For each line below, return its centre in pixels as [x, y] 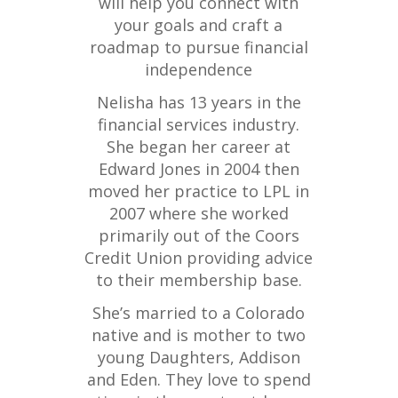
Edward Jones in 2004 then [199, 169]
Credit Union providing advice [199, 258]
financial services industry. [199, 125]
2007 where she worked [199, 214]
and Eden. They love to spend [199, 380]
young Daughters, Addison [199, 358]
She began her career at [199, 147]
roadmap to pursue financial [199, 48]
